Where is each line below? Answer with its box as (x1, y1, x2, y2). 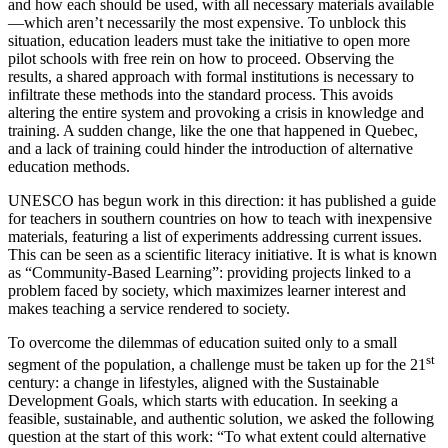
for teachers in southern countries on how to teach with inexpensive (8, 209, 432, 227)
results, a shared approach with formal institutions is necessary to (8, 67, 414, 85)
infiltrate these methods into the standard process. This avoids (8, 85, 393, 103)
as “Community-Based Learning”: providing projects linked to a (8, 263, 411, 281)
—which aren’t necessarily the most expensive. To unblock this (8, 13, 406, 31)
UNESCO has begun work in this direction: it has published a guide (8, 191, 436, 209)
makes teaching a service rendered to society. (8, 299, 290, 317)
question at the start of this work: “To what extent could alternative (8, 428, 426, 446)
